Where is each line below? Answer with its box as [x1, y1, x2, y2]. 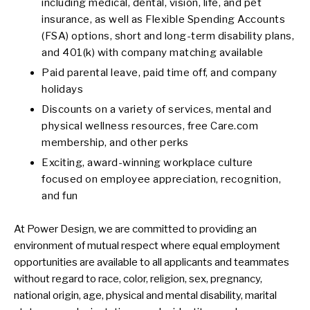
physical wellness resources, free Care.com [42, 120, 258, 132]
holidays [42, 83, 83, 95]
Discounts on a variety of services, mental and [42, 103, 271, 116]
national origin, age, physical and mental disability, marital [14, 289, 277, 302]
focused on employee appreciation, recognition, [42, 173, 281, 185]
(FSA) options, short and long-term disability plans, [42, 30, 294, 42]
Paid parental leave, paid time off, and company [42, 66, 277, 79]
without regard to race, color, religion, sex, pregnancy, [14, 273, 262, 285]
